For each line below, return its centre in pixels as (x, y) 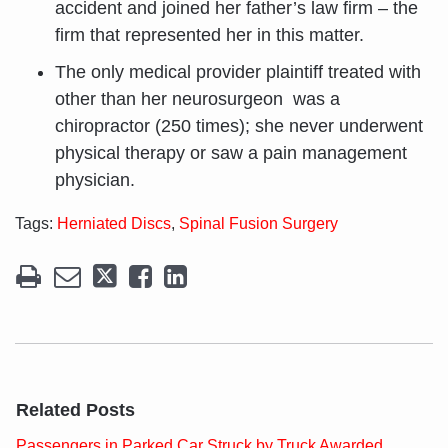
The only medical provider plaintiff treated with (238, 71)
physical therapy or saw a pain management (231, 152)
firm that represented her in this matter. (209, 34)
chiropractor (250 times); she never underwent (239, 125)
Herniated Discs (114, 223)
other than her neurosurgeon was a (197, 98)
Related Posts (75, 409)
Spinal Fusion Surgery (258, 223)
